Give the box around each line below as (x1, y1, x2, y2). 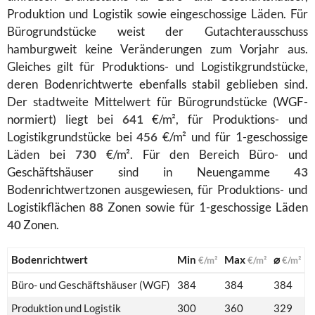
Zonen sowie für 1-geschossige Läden (103, 199, 309, 214)
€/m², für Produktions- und (143, 111, 309, 127)
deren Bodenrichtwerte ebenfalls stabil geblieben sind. (7, 76, 308, 91)
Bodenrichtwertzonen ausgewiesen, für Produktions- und (7, 181, 308, 197)
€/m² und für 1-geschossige (157, 129, 309, 144)
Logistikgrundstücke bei (7, 129, 137, 144)
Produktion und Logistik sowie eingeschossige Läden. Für (7, 6, 308, 21)
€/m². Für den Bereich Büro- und (96, 146, 308, 162)
